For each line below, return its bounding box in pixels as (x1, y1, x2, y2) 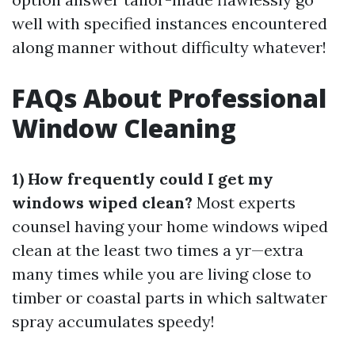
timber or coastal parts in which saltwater (12, 288, 327, 307)
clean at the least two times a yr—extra (12, 240, 303, 260)
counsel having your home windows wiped (12, 216, 328, 236)
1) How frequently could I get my (12, 169, 273, 189)
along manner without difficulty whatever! (12, 37, 326, 57)
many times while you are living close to (12, 264, 311, 284)
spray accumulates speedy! (12, 311, 215, 331)
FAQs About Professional (12, 81, 326, 115)
